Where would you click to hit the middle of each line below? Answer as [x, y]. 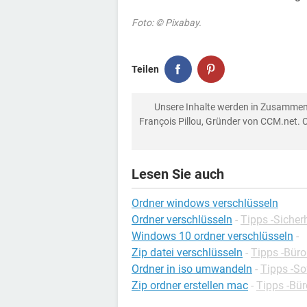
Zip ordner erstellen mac [190, 285]
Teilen [145, 69]
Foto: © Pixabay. [167, 23]
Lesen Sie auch [178, 174]
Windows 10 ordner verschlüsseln [212, 236]
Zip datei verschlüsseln [187, 253]
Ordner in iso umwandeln [192, 269]
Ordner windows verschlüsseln [205, 203]
